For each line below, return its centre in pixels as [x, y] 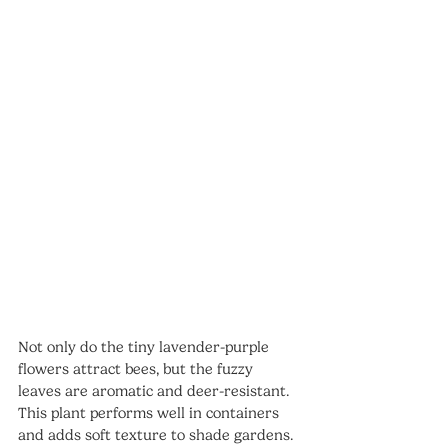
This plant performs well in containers [150, 412]
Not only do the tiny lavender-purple [145, 346]
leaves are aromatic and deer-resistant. [155, 390]
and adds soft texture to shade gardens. [155, 434]
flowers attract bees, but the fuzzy [137, 368]
